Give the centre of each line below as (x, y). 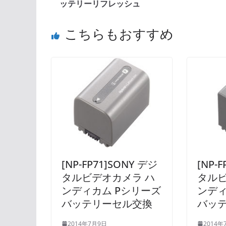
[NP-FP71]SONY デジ (109, 164)
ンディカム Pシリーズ (111, 190)
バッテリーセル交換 (107, 203)
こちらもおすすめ (119, 34)
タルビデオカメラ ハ (108, 177)
